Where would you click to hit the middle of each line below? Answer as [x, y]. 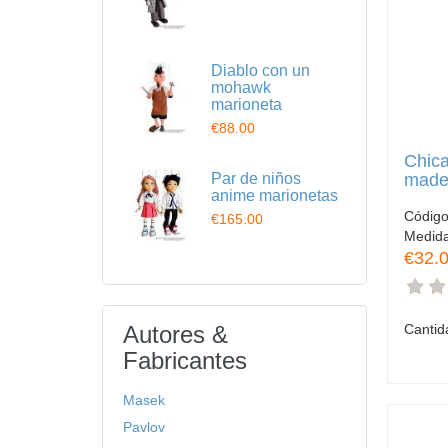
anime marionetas [274, 195]
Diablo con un [260, 70]
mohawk [241, 87]
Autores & [175, 334]
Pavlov [144, 427]
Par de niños [256, 178]
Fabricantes [185, 360]
